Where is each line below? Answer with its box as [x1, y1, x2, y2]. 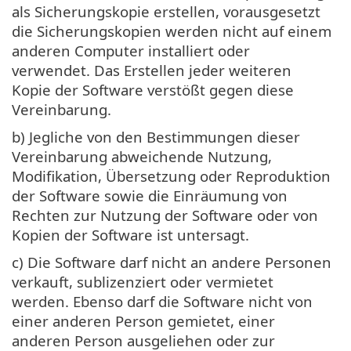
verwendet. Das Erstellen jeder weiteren [12, 60, 291, 80]
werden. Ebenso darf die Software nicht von [12, 291, 313, 311]
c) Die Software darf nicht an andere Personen [12, 251, 331, 272]
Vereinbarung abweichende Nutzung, [12, 146, 272, 166]
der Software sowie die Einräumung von [12, 185, 288, 205]
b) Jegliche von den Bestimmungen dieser [12, 126, 300, 147]
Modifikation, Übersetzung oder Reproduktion [12, 165, 331, 186]
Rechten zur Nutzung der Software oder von [12, 204, 318, 225]
